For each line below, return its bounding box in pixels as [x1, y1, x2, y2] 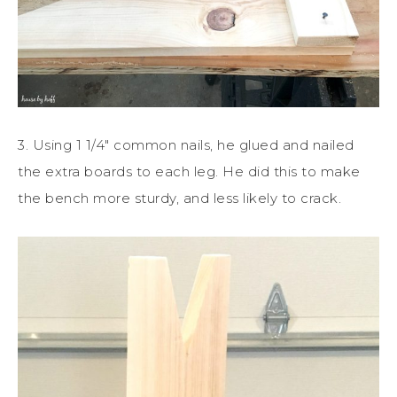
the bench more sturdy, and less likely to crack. [18, 189, 341, 206]
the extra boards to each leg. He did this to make [18, 162, 361, 180]
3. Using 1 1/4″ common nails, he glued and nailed [18, 136, 354, 153]
